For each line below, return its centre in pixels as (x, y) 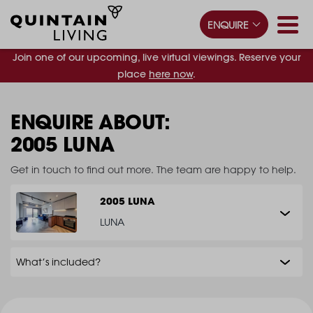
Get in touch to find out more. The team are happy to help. (153, 169)
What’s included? (58, 262)
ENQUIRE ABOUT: (90, 122)
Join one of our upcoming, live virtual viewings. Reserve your (156, 57)
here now (171, 74)
